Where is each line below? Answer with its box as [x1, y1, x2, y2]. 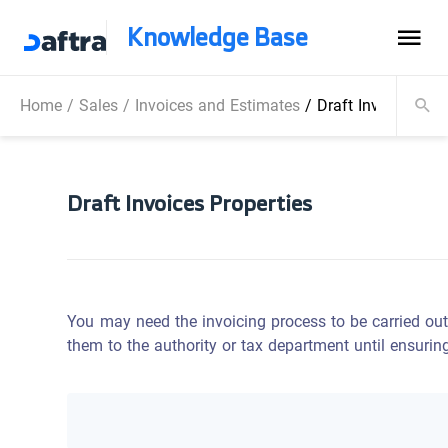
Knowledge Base [126, 15, 308, 59]
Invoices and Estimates [135, 90, 300, 121]
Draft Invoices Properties [67, 182, 313, 222]
